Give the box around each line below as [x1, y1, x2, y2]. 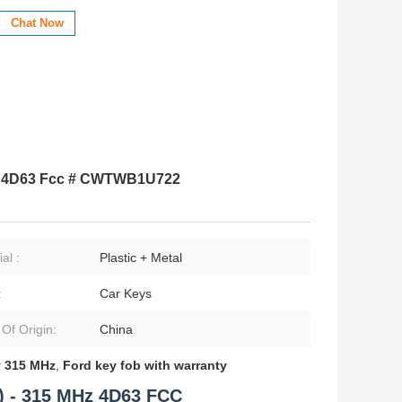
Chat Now [11, 16, 64, 31]
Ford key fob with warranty [63, 358, 227, 373]
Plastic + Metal [100, 250, 182, 266]
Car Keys [100, 286, 152, 301]
